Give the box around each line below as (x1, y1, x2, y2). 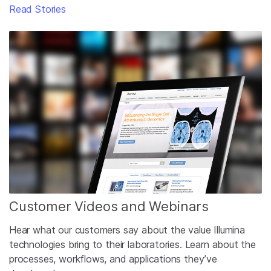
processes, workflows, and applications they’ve (9, 253, 217, 266)
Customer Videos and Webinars (9, 198, 209, 215)
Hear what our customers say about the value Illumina (9, 224, 245, 237)
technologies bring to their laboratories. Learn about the (9, 238, 256, 251)
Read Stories (9, 2, 66, 15)
